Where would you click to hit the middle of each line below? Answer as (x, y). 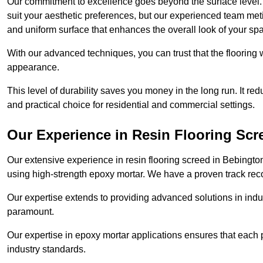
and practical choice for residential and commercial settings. (131, 105)
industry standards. (46, 249)
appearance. (33, 68)
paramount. (32, 212)
